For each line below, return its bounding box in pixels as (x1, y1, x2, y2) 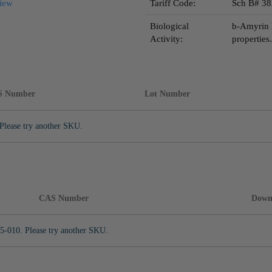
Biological (150, 21, 189, 31)
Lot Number (144, 89, 190, 98)
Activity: (150, 34, 183, 44)
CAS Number (39, 194, 89, 203)
